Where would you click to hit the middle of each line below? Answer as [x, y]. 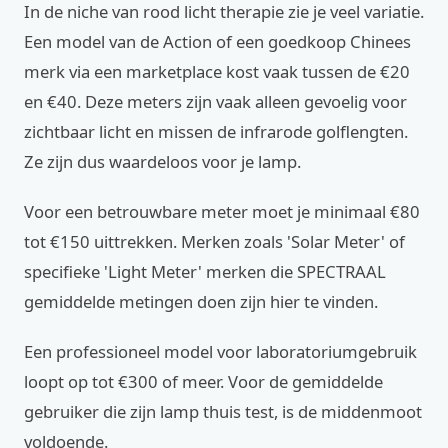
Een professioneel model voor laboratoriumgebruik [220, 351]
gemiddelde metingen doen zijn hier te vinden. [201, 301]
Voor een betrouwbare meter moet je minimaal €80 [222, 211]
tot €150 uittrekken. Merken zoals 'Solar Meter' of [214, 241]
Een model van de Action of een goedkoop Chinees [217, 41]
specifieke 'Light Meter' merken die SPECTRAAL [205, 271]
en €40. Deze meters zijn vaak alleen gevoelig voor [215, 101]
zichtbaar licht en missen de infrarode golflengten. [216, 131]
